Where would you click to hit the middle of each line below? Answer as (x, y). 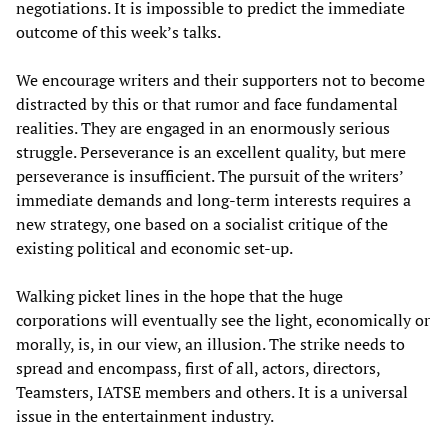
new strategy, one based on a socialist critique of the (202, 224)
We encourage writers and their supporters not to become (220, 80)
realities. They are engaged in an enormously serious (203, 128)
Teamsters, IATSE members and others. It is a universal (212, 392)
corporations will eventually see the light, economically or (223, 320)
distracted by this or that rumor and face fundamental (207, 104)
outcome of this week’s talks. (118, 32)
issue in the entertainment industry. (145, 416)
